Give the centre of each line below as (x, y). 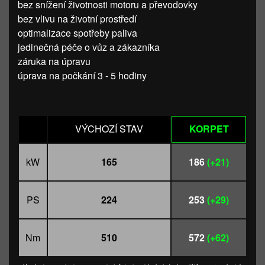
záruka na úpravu (54, 61)
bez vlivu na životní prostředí (77, 19)
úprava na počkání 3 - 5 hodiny (82, 75)
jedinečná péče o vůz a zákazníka (89, 47)
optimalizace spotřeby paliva (77, 33)
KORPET (209, 129)
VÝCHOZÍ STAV (109, 129)
